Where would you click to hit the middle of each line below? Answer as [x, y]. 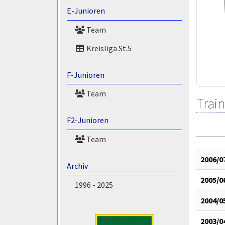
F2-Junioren [87, 120]
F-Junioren [85, 75]
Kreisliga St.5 [108, 48]
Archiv [77, 165]
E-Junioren [86, 11]
